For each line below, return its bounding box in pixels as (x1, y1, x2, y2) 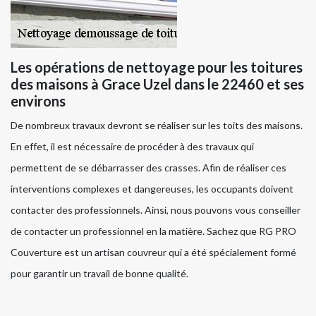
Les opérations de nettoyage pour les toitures (11, 59, 303, 76)
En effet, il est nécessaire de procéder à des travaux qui (11, 140, 254, 153)
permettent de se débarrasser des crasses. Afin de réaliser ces (11, 162, 286, 174)
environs (11, 92, 66, 110)
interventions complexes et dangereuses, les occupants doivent (11, 183, 293, 195)
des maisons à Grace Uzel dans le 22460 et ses (11, 75, 304, 93)
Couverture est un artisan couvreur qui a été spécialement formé (11, 246, 296, 259)
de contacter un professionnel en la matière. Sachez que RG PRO (11, 225, 296, 238)
